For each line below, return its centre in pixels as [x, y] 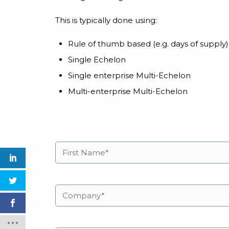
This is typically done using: [106, 20]
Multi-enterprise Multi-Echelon [128, 91]
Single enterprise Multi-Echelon [129, 75]
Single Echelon [97, 60]
